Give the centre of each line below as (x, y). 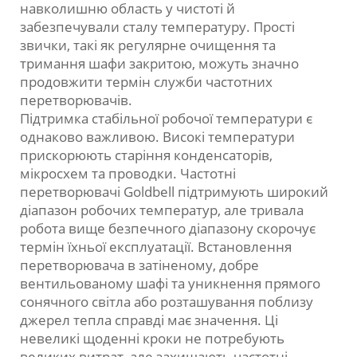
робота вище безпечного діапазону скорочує (168, 229)
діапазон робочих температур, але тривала (162, 210)
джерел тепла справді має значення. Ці (149, 320)
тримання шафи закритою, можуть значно (159, 64)
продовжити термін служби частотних (146, 82)
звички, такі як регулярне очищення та (148, 45)
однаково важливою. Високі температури (157, 137)
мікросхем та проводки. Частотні (128, 174)
